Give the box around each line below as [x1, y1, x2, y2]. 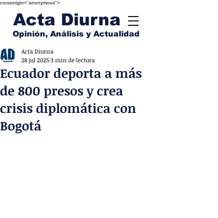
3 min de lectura [51, 56, 95, 64]
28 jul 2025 [21, 56, 49, 64]
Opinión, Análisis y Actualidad [13, 30, 140, 38]
